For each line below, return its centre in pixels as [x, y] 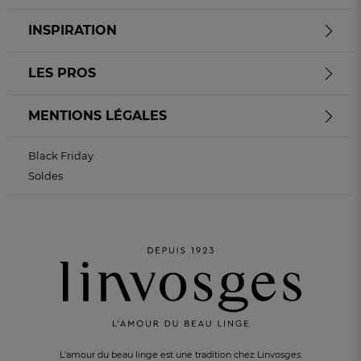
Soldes [46, 176]
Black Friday [61, 156]
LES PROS [62, 73]
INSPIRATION [73, 30]
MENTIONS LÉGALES [98, 116]
